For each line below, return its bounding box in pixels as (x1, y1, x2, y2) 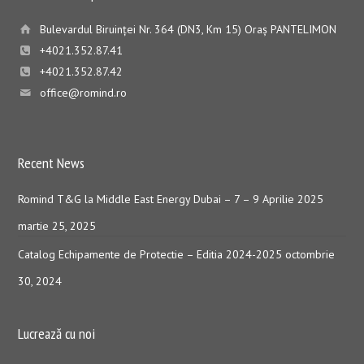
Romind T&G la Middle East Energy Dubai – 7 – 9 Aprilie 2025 (18, 192, 324, 207)
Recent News (18, 154, 85, 173)
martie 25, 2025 (18, 219, 97, 234)
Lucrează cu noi (18, 324, 96, 344)
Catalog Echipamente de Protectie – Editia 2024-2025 (18, 247, 283, 262)
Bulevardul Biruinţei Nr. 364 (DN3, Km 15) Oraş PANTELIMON (40, 22, 337, 37)
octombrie (285, 247, 336, 262)
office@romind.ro (40, 85, 128, 101)
